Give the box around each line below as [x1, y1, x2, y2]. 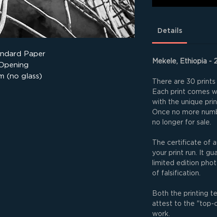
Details [157, 28, 182, 34]
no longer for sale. [152, 118, 211, 125]
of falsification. [152, 169, 201, 176]
